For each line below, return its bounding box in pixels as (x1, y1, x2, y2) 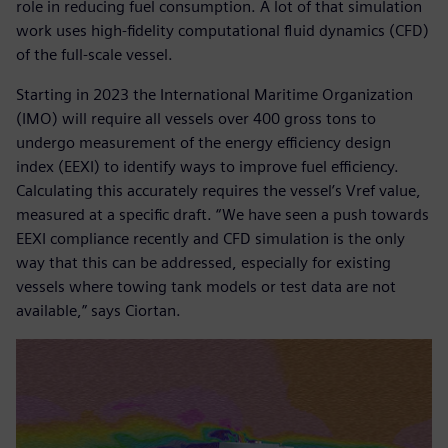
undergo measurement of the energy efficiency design (16, 132, 391, 152)
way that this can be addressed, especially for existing (16, 252, 391, 272)
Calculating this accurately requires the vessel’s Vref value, (16, 180, 421, 200)
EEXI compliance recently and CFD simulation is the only (16, 228, 405, 248)
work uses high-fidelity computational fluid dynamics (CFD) (16, 20, 429, 40)
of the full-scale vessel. (16, 44, 173, 64)
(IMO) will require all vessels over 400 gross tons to (16, 108, 376, 128)
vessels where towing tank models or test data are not (16, 276, 396, 296)
